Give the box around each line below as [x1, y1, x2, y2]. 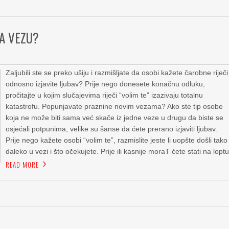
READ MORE [6, 159, 39, 170]
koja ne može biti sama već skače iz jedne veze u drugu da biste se [6, 113, 224, 122]
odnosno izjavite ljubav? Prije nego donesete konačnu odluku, [6, 80, 205, 88]
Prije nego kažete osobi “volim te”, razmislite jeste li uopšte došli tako [6, 136, 228, 144]
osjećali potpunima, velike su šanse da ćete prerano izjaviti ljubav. [6, 125, 218, 133]
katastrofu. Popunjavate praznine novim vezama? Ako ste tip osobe [6, 102, 223, 110]
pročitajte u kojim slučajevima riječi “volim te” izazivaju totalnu [6, 91, 203, 99]
